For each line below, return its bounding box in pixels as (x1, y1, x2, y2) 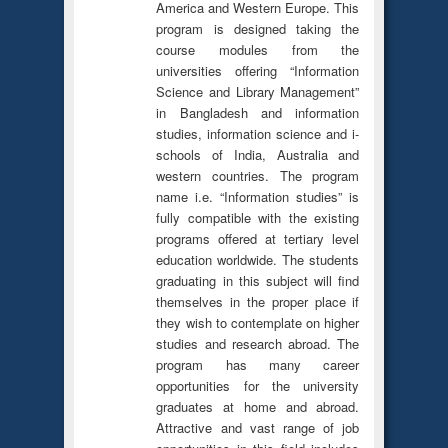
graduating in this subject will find (156, 270, 360, 290)
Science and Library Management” (156, 81, 360, 101)
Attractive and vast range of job (156, 417, 360, 437)
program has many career (156, 354, 360, 374)
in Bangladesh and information (156, 102, 360, 122)
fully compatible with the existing (156, 207, 360, 227)
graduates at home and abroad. (156, 396, 360, 416)
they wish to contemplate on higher (156, 312, 360, 332)
